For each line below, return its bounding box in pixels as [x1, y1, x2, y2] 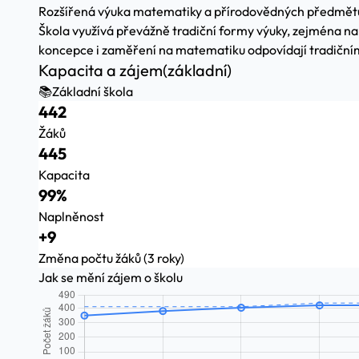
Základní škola [52, 83, 133, 99]
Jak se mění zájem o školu [38, 269, 183, 285]
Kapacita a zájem [38, 60, 163, 80]
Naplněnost [38, 208, 104, 224]
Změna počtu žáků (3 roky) [38, 250, 184, 266]
